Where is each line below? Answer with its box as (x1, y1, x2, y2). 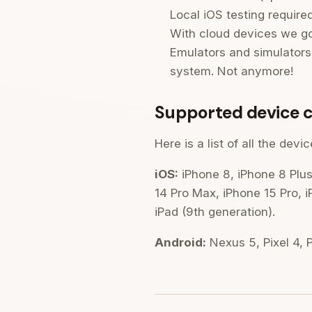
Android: (155, 235, 206, 249)
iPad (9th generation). (155, 205, 275, 219)
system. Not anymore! (169, 64, 293, 79)
